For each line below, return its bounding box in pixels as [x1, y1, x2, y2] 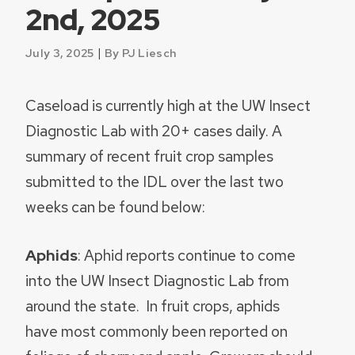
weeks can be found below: [25, 197, 205, 218]
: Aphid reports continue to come [78, 245, 296, 266]
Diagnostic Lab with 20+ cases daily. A [25, 120, 282, 142]
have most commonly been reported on [25, 321, 288, 342]
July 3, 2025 [25, 44, 94, 60]
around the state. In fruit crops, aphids [25, 296, 280, 317]
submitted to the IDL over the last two [25, 171, 284, 193]
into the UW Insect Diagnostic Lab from [25, 270, 289, 292]
